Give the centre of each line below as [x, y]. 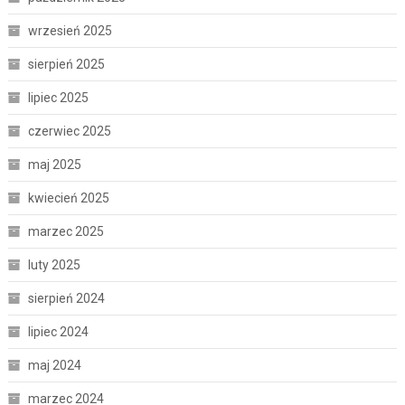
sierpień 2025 [66, 64]
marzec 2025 [66, 231]
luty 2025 [54, 264]
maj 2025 [54, 164]
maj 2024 [54, 365]
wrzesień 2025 [70, 30]
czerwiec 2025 [69, 131]
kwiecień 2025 [68, 198]
